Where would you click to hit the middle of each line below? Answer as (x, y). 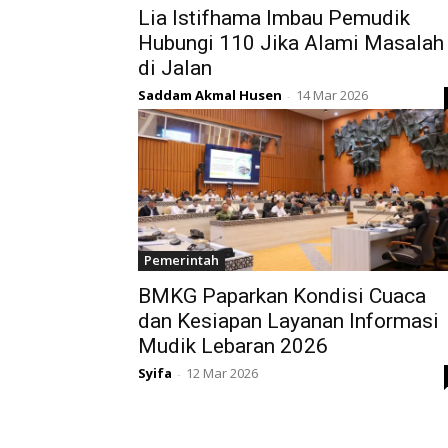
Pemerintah (181, 260)
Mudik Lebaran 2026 (233, 346)
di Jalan (175, 68)
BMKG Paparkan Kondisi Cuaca (282, 296)
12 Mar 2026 (222, 373)
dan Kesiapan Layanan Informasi (288, 321)
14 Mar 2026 (332, 95)
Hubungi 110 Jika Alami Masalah (291, 43)
